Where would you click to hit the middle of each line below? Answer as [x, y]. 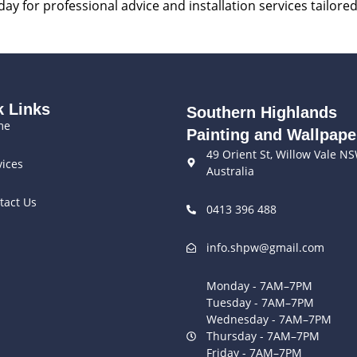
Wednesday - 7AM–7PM [269, 320]
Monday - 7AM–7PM [259, 286]
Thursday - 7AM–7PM [263, 336]
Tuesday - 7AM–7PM [260, 303]
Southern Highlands [262, 113]
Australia [230, 171]
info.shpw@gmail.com [265, 248]
